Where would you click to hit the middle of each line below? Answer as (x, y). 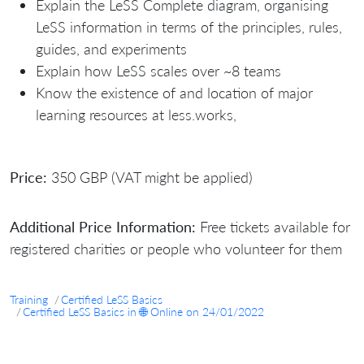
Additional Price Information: (103, 226)
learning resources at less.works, (136, 114)
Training (29, 299)
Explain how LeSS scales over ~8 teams (158, 70)
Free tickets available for (273, 226)
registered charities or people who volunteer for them (176, 248)
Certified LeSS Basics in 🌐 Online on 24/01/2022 (143, 311)
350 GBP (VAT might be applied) (150, 177)
